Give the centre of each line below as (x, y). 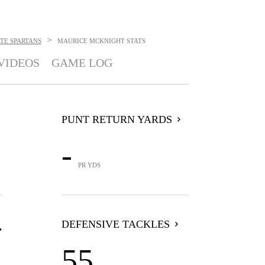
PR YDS (89, 165)
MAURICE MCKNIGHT (91, 41)
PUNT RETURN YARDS (117, 119)
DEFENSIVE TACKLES (115, 224)
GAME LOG (82, 63)
